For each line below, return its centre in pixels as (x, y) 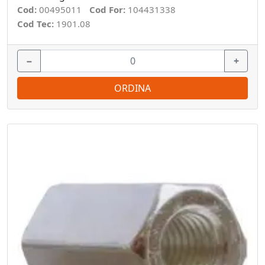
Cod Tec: (37, 24)
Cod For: (109, 9)
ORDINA (132, 88)
